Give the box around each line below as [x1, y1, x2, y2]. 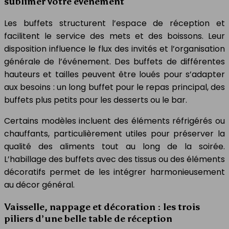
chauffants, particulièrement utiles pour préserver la [4, 128, 225, 140]
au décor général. [4, 179, 75, 191]
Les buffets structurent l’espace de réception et [4, 17, 225, 30]
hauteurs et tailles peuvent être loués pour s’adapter [4, 68, 225, 81]
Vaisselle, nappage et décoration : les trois [4, 200, 200, 213]
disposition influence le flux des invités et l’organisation [4, 43, 225, 55]
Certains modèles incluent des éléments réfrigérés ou [4, 115, 225, 127]
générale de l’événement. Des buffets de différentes [4, 56, 225, 68]
